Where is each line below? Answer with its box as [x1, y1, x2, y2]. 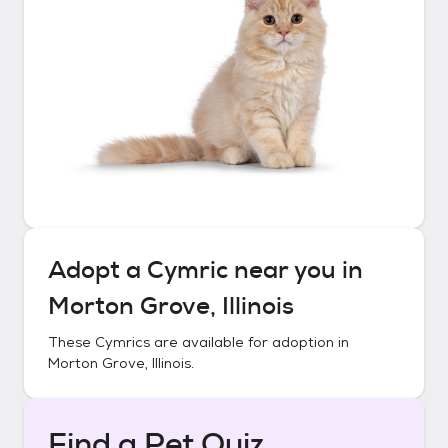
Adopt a [48, 254, 147, 286]
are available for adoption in [150, 333, 349, 351]
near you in [228, 254, 363, 286]
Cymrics [95, 333, 150, 351]
